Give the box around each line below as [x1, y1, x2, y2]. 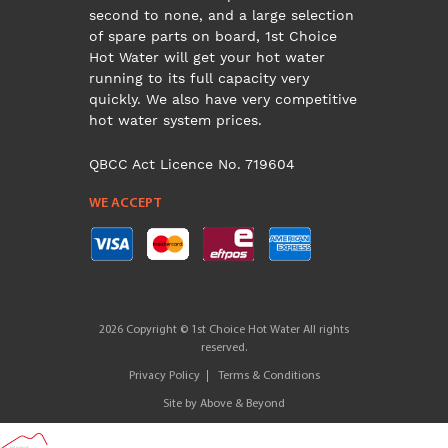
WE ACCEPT [89, 196, 162, 211]
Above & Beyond [200, 398, 285, 410]
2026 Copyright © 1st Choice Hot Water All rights [99, 324, 349, 336]
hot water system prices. [89, 112, 262, 128]
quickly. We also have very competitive [89, 91, 357, 107]
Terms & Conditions [217, 370, 320, 382]
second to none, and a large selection [89, 7, 354, 23]
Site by [163, 398, 200, 410]
